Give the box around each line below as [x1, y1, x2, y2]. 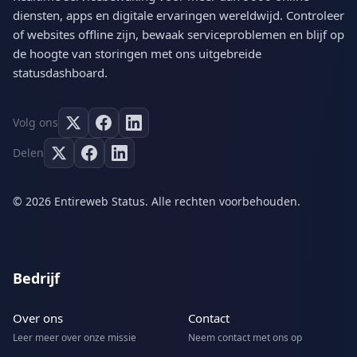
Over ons [13, 310, 63, 327]
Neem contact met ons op [188, 331, 302, 345]
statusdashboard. [13, 65, 108, 81]
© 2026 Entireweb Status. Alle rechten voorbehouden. [13, 194, 300, 210]
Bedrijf [13, 269, 60, 288]
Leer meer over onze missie [13, 331, 136, 345]
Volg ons [13, 115, 58, 131]
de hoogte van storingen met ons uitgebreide [13, 45, 261, 62]
